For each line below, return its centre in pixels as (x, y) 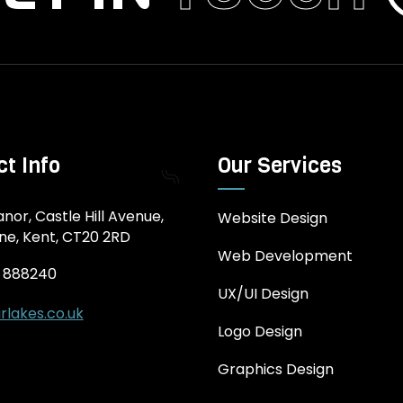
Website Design (273, 219)
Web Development (286, 256)
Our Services (280, 166)
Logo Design (260, 332)
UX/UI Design (264, 294)
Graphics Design (276, 370)
